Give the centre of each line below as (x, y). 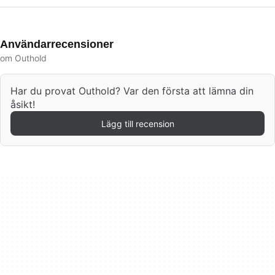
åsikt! (23, 104)
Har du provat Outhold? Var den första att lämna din (132, 91)
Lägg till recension (137, 123)
